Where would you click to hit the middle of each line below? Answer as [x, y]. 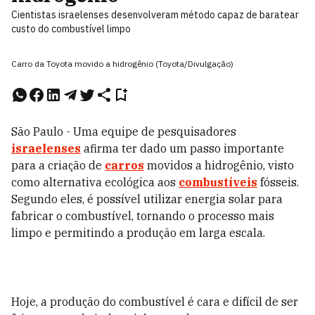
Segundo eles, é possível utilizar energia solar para [147, 199]
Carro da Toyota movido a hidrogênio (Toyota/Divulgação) [122, 64]
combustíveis [218, 182]
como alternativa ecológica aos [95, 182]
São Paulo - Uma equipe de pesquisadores [124, 131]
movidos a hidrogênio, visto [219, 165]
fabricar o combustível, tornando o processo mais [143, 216]
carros [124, 165]
